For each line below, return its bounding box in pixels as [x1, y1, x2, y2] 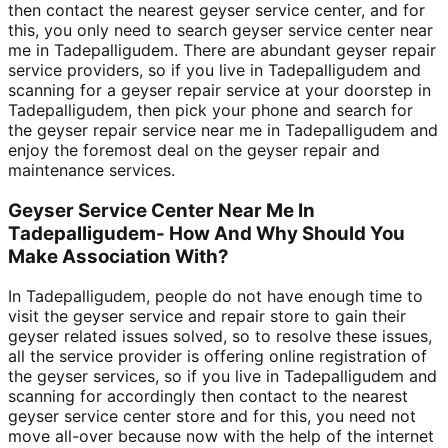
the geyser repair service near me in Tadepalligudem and [8, 119, 438, 140]
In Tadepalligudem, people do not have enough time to [8, 286, 423, 307]
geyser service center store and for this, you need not [8, 406, 416, 427]
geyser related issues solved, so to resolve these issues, [8, 326, 432, 347]
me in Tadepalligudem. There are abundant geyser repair [8, 39, 436, 60]
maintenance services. [8, 159, 175, 180]
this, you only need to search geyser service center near [8, 19, 433, 40]
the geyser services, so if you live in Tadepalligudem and [8, 366, 437, 387]
